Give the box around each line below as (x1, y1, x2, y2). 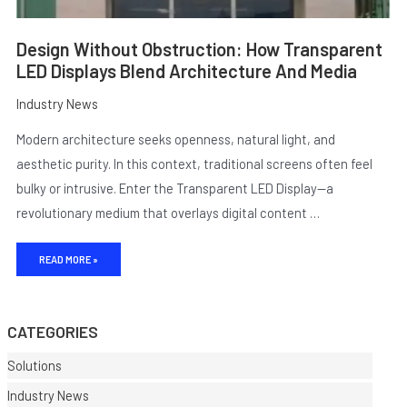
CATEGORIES (6, 321, 98, 342)
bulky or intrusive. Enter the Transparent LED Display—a (15, 179, 333, 196)
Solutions (6, 356, 62, 373)
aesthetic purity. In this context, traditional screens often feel (15, 154, 372, 172)
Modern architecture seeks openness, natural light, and (15, 130, 335, 147)
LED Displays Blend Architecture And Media (15, 60, 357, 83)
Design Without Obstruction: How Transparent (15, 38, 382, 61)
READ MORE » (38, 253, 98, 266)
